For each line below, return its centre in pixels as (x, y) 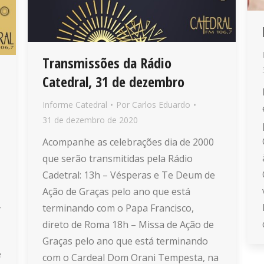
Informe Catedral (75, 104)
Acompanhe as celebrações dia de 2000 (128, 142)
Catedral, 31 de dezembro (113, 81)
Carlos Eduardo (161, 104)
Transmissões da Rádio (107, 62)
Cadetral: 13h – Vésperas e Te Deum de (129, 175)
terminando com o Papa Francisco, (118, 208)
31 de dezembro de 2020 (90, 120)
